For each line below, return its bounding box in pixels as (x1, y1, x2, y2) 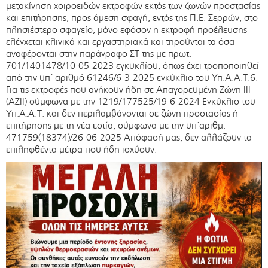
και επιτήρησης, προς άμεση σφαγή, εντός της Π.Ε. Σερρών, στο (6, 12, 258, 24)
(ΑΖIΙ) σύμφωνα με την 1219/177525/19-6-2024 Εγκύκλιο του (6, 96, 255, 108)
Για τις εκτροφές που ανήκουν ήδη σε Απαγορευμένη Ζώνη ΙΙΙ (6, 84, 251, 96)
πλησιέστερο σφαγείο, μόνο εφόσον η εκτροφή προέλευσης (6, 24, 247, 36)
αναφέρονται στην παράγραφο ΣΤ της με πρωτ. (6, 48, 191, 60)
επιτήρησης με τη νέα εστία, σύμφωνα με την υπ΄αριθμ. (6, 120, 226, 132)
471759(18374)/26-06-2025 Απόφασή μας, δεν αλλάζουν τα (6, 132, 252, 144)
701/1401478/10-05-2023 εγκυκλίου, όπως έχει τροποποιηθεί (6, 60, 259, 72)
